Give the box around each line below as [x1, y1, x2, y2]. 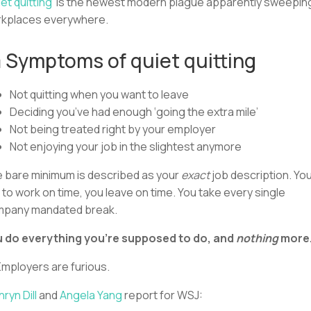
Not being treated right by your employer [10, 121, 216, 137]
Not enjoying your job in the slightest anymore [10, 138, 242, 154]
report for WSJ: [122, 287, 203, 303]
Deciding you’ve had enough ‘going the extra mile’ [10, 103, 258, 119]
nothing [236, 230, 278, 246]
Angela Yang [60, 287, 122, 303]
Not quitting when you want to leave [10, 86, 189, 102]
